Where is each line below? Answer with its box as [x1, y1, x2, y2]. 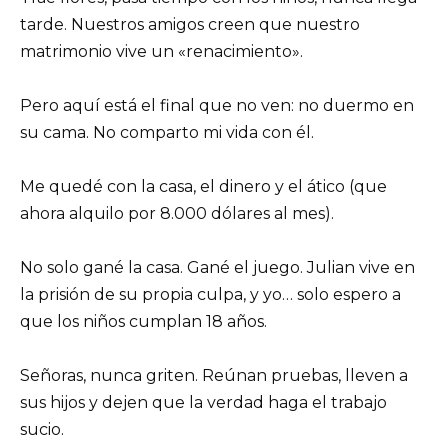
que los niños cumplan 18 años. [20, 312, 267, 332]
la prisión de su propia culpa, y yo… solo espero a [20, 285, 401, 305]
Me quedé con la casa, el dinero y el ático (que [20, 176, 387, 196]
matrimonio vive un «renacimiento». [20, 41, 303, 61]
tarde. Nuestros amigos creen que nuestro [20, 14, 360, 34]
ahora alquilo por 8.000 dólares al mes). [20, 203, 334, 223]
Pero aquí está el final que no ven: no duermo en [20, 95, 414, 115]
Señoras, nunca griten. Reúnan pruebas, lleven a [20, 366, 408, 386]
